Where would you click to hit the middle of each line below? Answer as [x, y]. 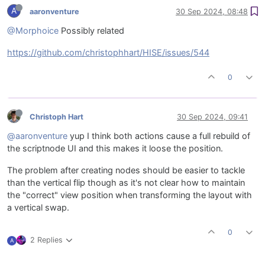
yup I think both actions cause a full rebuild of [159, 136]
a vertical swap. [38, 208]
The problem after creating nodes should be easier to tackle [126, 171]
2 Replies [46, 240]
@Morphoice [33, 31]
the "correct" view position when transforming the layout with [130, 195]
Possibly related [91, 31]
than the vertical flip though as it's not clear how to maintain [126, 183]
